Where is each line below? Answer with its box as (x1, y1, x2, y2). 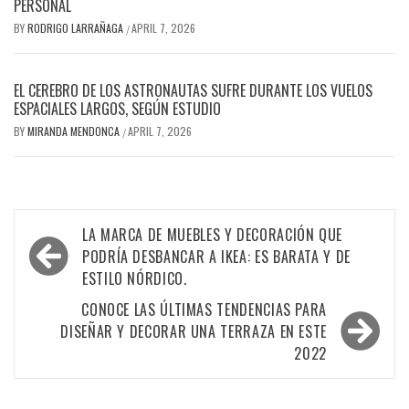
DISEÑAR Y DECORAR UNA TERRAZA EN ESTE (60, 320, 327, 342)
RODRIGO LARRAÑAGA (27, 19, 126, 36)
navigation (23, 242, 128, 284)
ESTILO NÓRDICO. (82, 267, 187, 289)
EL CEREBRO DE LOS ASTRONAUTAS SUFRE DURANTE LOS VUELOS (14, 79, 372, 101)
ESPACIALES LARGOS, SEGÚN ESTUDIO (14, 97, 221, 120)
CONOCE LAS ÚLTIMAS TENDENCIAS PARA (81, 298, 327, 320)
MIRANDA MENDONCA (27, 122, 122, 139)
